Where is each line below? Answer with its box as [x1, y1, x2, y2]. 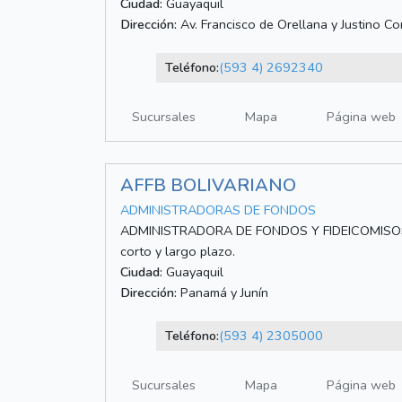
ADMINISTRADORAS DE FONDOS [120, 201, 316, 220]
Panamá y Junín [177, 284, 268, 302]
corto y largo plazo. [120, 242, 235, 261]
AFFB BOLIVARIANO [120, 173, 296, 198]
